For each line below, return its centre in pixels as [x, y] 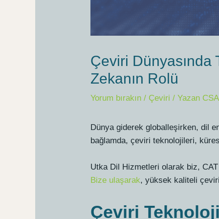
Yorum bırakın [116, 98]
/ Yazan [185, 98]
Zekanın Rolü [135, 78]
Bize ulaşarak [116, 180]
